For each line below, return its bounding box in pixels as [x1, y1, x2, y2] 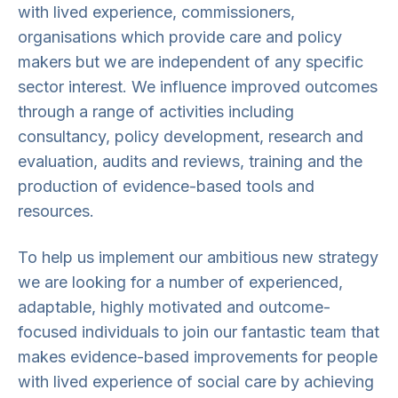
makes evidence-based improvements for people [18, 347, 378, 366]
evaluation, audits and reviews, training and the [18, 152, 362, 171]
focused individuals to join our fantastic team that [18, 322, 379, 341]
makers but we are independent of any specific [18, 52, 363, 71]
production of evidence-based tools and [18, 177, 314, 195]
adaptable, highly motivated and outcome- [18, 298, 330, 316]
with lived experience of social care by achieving [18, 372, 374, 391]
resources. [18, 202, 94, 220]
